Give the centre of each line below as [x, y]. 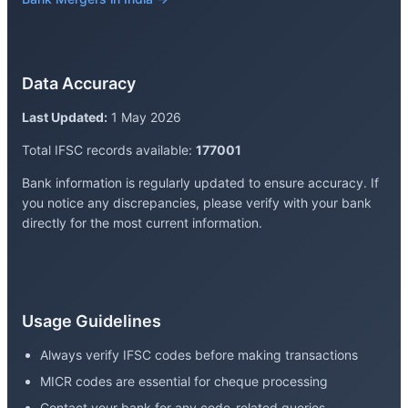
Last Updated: [65, 117]
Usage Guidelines [92, 321]
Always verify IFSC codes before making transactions [199, 355]
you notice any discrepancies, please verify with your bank [197, 203]
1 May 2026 [144, 117]
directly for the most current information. [142, 223]
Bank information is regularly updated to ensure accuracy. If [200, 183]
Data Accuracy [79, 84]
